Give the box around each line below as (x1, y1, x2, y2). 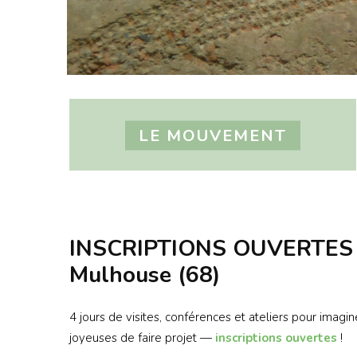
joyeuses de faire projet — (69, 330, 215, 347)
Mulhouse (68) (69, 260, 220, 291)
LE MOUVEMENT (139, 124, 287, 147)
